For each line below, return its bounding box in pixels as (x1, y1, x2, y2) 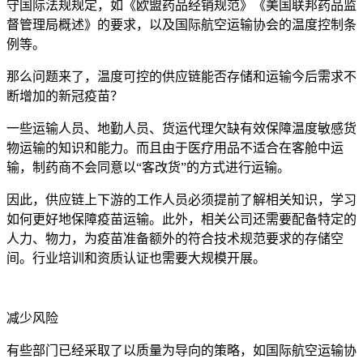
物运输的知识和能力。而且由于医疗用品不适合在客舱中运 (6, 140, 344, 155)
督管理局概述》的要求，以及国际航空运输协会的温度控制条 (6, 17, 357, 32)
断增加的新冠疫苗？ (6, 88, 123, 103)
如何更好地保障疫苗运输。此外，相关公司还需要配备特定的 (6, 211, 357, 226)
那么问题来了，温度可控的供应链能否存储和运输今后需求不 (6, 69, 357, 83)
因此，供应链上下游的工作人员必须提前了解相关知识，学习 (6, 192, 357, 207)
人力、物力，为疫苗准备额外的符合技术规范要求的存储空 (6, 231, 344, 246)
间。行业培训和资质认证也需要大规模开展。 (6, 250, 266, 265)
